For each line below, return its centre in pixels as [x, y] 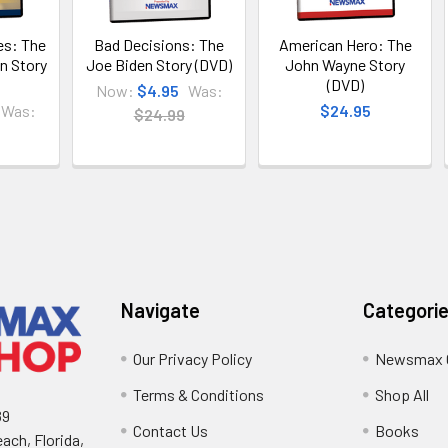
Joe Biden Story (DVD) [159, 64]
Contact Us [171, 430]
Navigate [161, 310]
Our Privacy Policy [193, 358]
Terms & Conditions [199, 394]
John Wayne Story [345, 64]
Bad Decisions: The [159, 44]
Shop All [401, 394]
